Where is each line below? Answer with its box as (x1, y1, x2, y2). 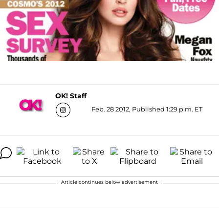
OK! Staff (55, 91, 87, 101)
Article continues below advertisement (61, 178, 158, 185)
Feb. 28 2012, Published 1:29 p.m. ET (91, 105, 202, 113)
